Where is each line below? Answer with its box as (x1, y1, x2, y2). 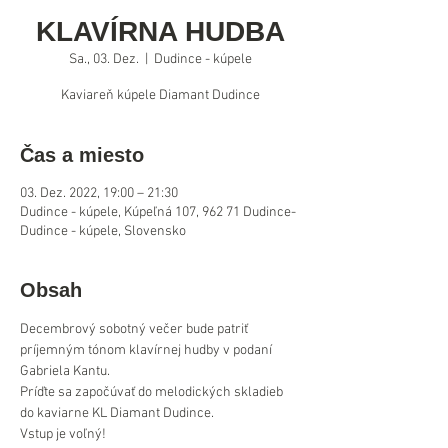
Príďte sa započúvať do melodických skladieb (20, 384, 286, 401)
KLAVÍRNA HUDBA (35, 16, 285, 47)
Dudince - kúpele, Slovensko (20, 223, 186, 240)
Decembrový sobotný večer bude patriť (20, 321, 251, 338)
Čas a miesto (20, 144, 144, 166)
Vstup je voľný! (20, 426, 106, 443)
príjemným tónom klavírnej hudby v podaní (20, 342, 275, 359)
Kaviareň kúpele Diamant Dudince (60, 87, 260, 104)
